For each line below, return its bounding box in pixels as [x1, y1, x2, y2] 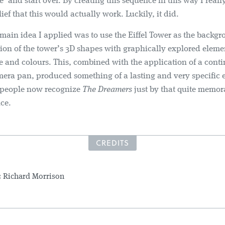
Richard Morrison [3, 173, 64, 181]
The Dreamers [82, 85, 132, 94]
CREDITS [96, 137, 129, 148]
